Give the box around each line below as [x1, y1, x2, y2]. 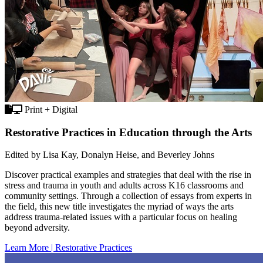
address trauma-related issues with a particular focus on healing [5, 212, 237, 222]
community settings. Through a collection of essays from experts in [5, 191, 252, 201]
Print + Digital [22, 104, 77, 114]
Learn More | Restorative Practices [5, 242, 132, 253]
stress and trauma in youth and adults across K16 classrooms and [5, 180, 244, 191]
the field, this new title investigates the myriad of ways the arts [5, 201, 234, 212]
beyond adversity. [5, 222, 70, 233]
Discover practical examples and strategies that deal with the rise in [5, 170, 251, 180]
